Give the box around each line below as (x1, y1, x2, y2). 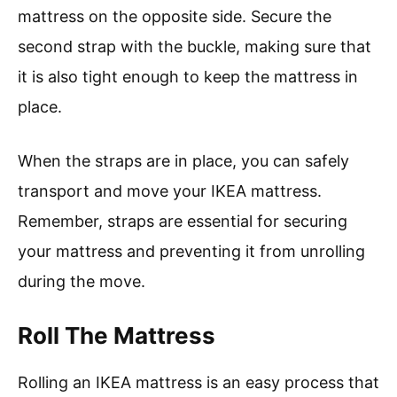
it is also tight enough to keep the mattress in (18, 67, 358, 87)
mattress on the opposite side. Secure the (18, 7, 331, 27)
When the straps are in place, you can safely (18, 152, 349, 171)
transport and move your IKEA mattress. (18, 182, 322, 201)
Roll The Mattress (18, 322, 215, 350)
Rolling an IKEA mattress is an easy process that (18, 373, 379, 393)
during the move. (18, 272, 145, 292)
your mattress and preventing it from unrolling (18, 242, 365, 261)
